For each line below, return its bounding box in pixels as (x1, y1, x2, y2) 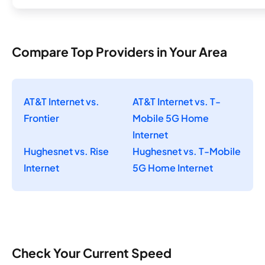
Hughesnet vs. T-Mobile (132, 144, 241, 157)
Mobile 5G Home (132, 111, 209, 124)
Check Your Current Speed (12, 245, 172, 261)
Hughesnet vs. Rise (24, 144, 109, 157)
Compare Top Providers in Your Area (12, 43, 227, 60)
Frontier (24, 111, 59, 124)
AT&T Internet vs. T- (132, 95, 221, 108)
